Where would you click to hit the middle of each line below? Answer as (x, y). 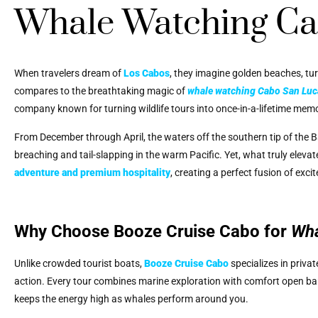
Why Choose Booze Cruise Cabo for (153, 231)
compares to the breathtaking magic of (101, 91)
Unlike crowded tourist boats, (79, 263)
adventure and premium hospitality (92, 172)
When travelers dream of (69, 73)
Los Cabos (147, 73)
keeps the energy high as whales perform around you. (131, 298)
